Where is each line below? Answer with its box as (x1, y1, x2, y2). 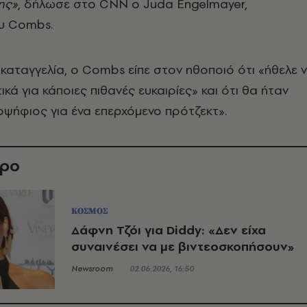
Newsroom (71, 262, 113, 274)
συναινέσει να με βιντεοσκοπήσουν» (71, 237, 294, 255)
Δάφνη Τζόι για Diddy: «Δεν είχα (71, 221, 266, 238)
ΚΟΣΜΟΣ (71, 205, 108, 217)
